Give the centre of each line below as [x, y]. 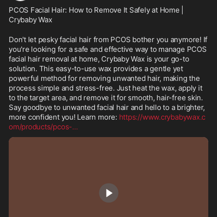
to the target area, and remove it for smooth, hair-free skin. [106, 97]
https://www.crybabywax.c [162, 117]
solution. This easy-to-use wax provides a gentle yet [96, 68]
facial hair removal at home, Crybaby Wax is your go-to [99, 59]
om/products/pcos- [41, 126]
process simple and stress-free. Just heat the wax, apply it [106, 88]
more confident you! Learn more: [64, 117]
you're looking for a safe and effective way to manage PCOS [108, 49]
